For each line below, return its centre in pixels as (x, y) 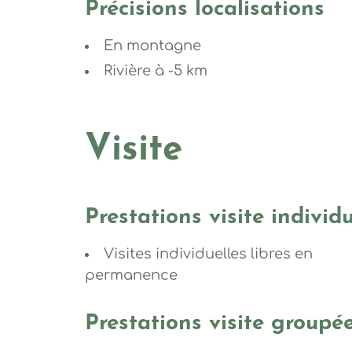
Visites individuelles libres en (208, 253)
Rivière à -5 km (155, 70)
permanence (131, 275)
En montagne (152, 45)
